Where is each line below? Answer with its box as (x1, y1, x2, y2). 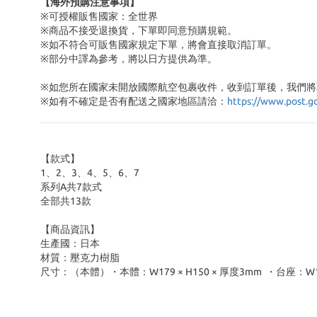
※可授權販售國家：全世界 (40, 11, 158, 22)
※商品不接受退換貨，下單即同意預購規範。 (40, 25, 237, 36)
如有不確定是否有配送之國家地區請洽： (49, 96, 227, 107)
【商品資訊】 (40, 224, 100, 235)
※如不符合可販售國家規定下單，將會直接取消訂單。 (40, 39, 277, 50)
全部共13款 (40, 195, 91, 207)
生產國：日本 (40, 238, 100, 249)
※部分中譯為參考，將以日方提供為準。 (40, 53, 217, 64)
